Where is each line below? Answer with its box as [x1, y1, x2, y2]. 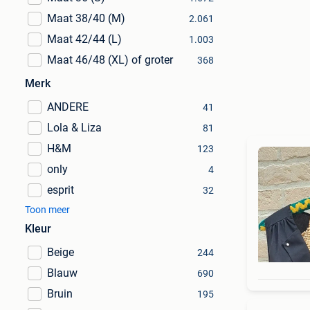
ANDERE [47, 100, 89, 113]
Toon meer [25, 204, 70, 215]
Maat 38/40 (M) [47, 12, 125, 25]
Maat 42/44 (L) [47, 33, 122, 46]
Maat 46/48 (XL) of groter [47, 53, 173, 66]
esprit [47, 183, 74, 197]
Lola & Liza [47, 121, 102, 134]
